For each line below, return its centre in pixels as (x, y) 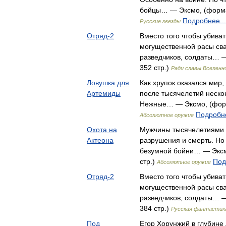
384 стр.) (155, 208)
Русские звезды (160, 21)
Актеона (100, 140)
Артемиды (104, 93)
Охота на (102, 130)
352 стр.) (155, 68)
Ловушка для (108, 83)
